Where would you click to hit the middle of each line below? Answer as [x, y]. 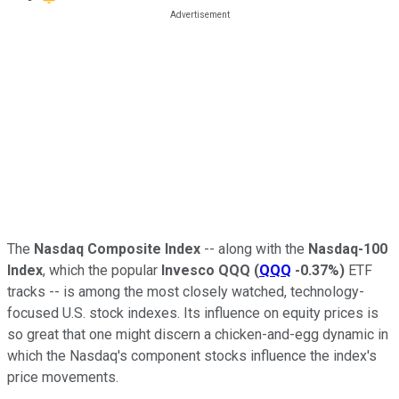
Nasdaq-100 [348, 248]
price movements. [63, 377]
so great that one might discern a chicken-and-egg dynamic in [198, 334]
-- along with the [254, 248]
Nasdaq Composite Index [117, 248]
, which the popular [100, 270]
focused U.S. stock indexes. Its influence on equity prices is [193, 313]
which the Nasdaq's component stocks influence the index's [192, 355]
